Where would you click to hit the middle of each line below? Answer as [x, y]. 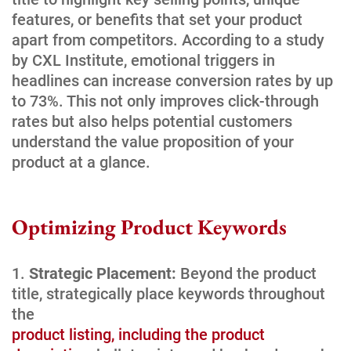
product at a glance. [81, 162]
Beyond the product [246, 273]
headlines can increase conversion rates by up [172, 80]
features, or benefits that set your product [157, 19]
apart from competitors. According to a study [168, 40]
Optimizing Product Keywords [149, 226]
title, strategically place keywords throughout [168, 293]
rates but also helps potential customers [152, 121]
